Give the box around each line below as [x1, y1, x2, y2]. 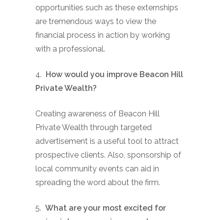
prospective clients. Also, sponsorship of [35, 150, 181, 160]
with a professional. [35, 44, 105, 54]
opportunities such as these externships [35, 2, 178, 12]
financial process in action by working [35, 30, 170, 40]
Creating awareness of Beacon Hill [35, 109, 160, 118]
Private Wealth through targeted [35, 122, 152, 132]
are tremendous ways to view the [35, 16, 156, 26]
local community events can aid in [35, 164, 159, 173]
